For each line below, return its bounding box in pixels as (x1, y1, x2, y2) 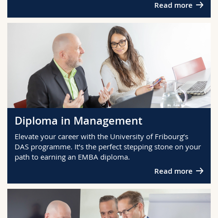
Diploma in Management (15, 113, 143, 128)
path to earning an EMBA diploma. (15, 152, 130, 162)
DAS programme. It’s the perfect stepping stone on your (15, 142, 201, 152)
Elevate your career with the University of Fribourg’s (15, 131, 188, 142)
